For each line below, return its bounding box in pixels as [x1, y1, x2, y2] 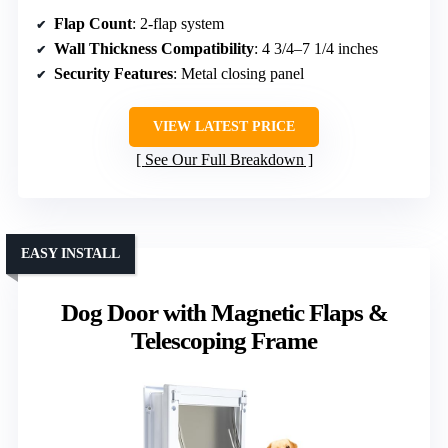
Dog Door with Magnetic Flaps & [60, 298, 388, 326]
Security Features [54, 64, 173, 82]
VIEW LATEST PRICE [153, 118, 295, 134]
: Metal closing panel [173, 64, 304, 82]
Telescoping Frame [131, 326, 317, 354]
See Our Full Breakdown [144, 150, 304, 168]
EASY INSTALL [21, 245, 120, 261]
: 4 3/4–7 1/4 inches [254, 39, 378, 57]
